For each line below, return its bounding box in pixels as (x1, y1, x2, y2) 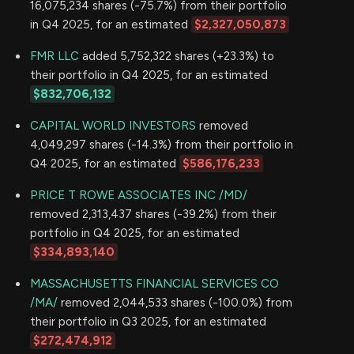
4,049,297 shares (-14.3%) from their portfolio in (30, 137, 293, 153)
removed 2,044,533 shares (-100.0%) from (58, 296, 292, 311)
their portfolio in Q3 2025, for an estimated (30, 314, 266, 330)
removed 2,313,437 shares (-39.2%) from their (30, 207, 277, 222)
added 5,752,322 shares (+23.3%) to (79, 49, 274, 64)
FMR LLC (30, 49, 79, 64)
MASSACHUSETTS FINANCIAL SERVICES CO (30, 277, 279, 292)
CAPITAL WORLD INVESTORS (30, 119, 196, 134)
